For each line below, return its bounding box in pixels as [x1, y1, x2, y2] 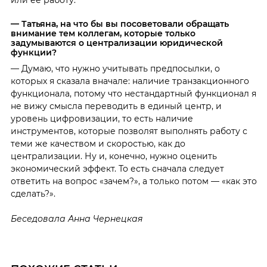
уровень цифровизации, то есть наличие [10, 113, 193, 124]
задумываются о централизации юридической [10, 37, 223, 48]
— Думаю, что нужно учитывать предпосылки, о [10, 63, 220, 74]
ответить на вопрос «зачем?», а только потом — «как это [10, 175, 257, 187]
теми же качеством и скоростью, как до [10, 138, 185, 149]
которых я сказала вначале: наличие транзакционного [10, 75, 249, 86]
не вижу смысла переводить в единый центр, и [10, 100, 222, 111]
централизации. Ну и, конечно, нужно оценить [10, 150, 217, 162]
